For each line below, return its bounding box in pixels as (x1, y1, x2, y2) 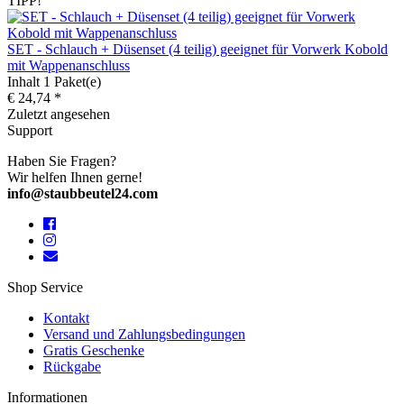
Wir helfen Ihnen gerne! (7, 169, 142, 185)
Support (7, 122, 52, 138)
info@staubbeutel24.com (7, 185, 158, 201)
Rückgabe (43, 358, 101, 374)
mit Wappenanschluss (7, 57, 130, 73)
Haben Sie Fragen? (7, 152, 116, 169)
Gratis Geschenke (43, 342, 144, 358)
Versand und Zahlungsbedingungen (43, 326, 245, 342)
